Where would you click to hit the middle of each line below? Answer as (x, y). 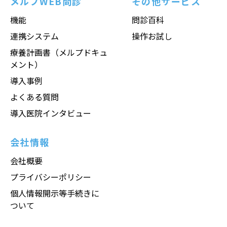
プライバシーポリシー (51, 177)
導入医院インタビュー (51, 113)
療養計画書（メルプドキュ (59, 52)
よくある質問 (34, 97)
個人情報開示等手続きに (55, 193)
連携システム (34, 36)
